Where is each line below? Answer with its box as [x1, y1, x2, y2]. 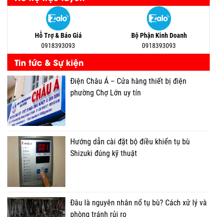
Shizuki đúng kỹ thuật [70, 149, 137, 158]
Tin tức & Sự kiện [15, 56, 84, 68]
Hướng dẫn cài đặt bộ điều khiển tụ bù [70, 137, 190, 147]
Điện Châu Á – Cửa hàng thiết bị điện [70, 76, 186, 86]
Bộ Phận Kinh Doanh [131, 31, 187, 40]
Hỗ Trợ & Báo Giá [34, 31, 82, 40]
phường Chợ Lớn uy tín [70, 88, 141, 97]
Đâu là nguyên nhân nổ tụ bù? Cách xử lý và [70, 198, 207, 207]
